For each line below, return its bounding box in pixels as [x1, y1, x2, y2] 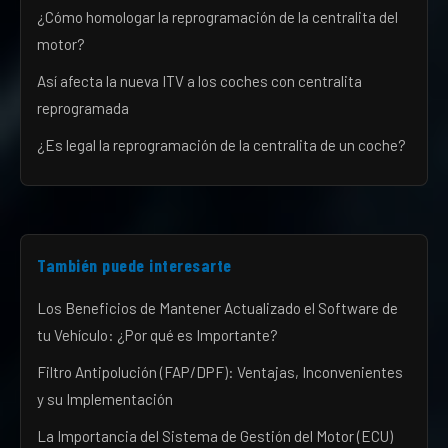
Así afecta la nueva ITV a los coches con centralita [37, 72, 362, 90]
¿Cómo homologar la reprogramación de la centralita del [37, 8, 398, 26]
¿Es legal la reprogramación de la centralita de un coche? [37, 136, 406, 154]
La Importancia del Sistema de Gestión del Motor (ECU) [37, 427, 393, 445]
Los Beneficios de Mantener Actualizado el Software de [37, 299, 398, 317]
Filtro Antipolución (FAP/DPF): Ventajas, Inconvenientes [37, 363, 403, 381]
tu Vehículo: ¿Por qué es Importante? [37, 326, 278, 344]
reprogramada [37, 99, 129, 117]
